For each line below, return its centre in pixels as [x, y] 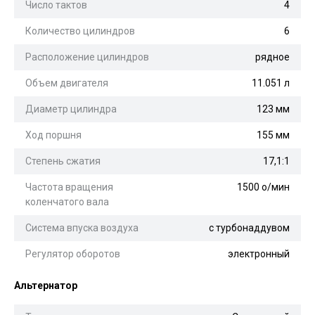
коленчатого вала [67, 201]
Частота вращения [69, 187]
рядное [272, 57]
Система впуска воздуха [82, 227]
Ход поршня [53, 135]
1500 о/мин [263, 187]
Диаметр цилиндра [71, 109]
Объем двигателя [67, 83]
